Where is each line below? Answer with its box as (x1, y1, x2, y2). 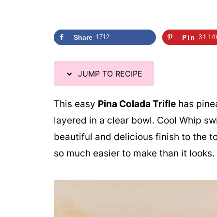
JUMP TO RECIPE (76, 68, 142, 78)
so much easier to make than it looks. (54, 147, 215, 159)
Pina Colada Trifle (98, 98, 176, 109)
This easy (54, 98, 98, 109)
